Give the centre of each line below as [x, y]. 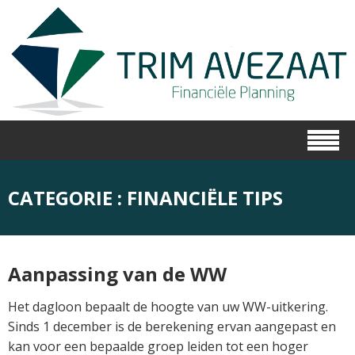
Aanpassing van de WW [117, 273]
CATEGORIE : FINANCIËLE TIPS [145, 197]
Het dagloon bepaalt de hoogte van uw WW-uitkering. [168, 306]
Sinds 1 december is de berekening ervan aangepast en [172, 326]
